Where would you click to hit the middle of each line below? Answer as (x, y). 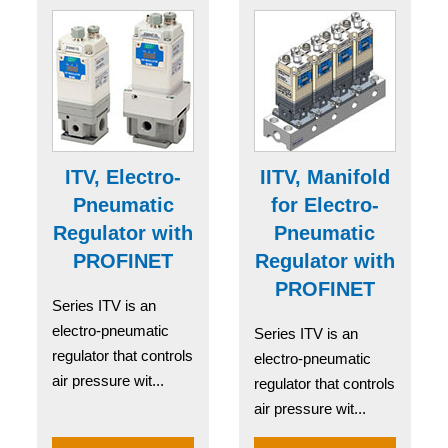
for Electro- (324, 204)
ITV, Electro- (123, 176)
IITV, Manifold (324, 176)
